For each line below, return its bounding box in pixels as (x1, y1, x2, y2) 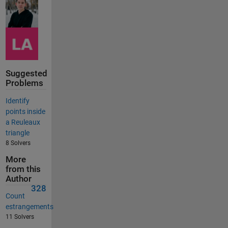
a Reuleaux (5, 118, 40, 126)
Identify (5, 96, 30, 105)
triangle (5, 128, 30, 137)
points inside (5, 107, 45, 116)
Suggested (5, 69, 47, 79)
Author (5, 174, 32, 184)
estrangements (5, 203, 53, 211)
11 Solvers (5, 213, 34, 221)
